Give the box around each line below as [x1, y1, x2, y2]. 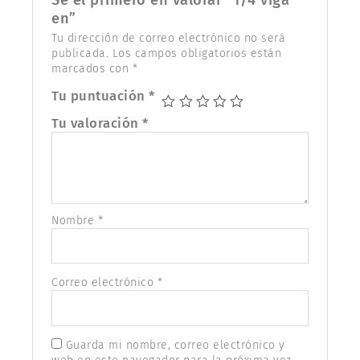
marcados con [51, 61, 133, 76]
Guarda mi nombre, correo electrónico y [65, 337, 285, 352]
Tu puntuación [51, 87, 149, 104]
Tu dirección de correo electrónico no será [51, 31, 286, 45]
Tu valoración [51, 114, 143, 131]
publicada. [51, 46, 109, 60]
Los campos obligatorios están [112, 46, 282, 60]
